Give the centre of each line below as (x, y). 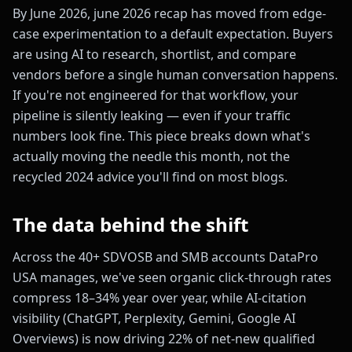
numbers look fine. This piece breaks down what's (161, 136)
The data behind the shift (130, 225)
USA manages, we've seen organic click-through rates (172, 278)
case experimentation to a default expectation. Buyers (173, 34)
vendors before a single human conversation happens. (175, 75)
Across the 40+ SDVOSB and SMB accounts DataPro (165, 257)
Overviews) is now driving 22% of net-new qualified (164, 339)
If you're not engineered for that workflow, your (156, 95)
